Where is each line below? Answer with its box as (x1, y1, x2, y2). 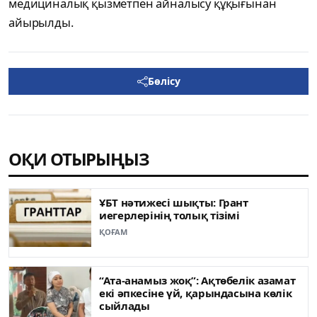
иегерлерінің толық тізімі (99, 208, 240, 223)
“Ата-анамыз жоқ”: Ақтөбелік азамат (99, 273, 296, 288)
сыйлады (99, 299, 150, 313)
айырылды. (8, 14, 74, 31)
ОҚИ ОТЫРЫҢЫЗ (8, 147, 150, 171)
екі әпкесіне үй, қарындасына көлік (99, 286, 292, 301)
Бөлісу (147, 74, 180, 88)
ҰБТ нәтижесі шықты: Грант (99, 195, 248, 210)
